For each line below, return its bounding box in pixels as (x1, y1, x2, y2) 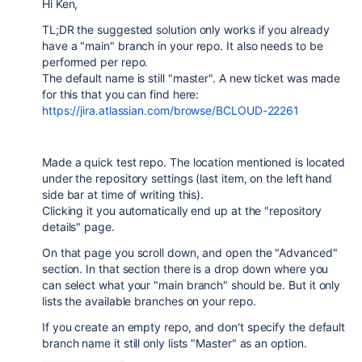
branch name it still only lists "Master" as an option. (42, 335, 307, 350)
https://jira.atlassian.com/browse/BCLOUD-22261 (42, 103, 300, 117)
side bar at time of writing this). (42, 187, 204, 201)
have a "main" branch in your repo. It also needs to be (42, 38, 323, 53)
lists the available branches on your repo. (42, 293, 256, 308)
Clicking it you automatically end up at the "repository (42, 203, 322, 217)
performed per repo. (42, 54, 149, 69)
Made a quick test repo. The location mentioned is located (42, 154, 346, 169)
